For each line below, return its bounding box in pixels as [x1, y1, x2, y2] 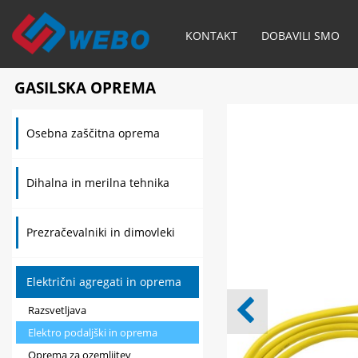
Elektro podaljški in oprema [28, 325, 157, 340]
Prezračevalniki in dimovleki [26, 225, 175, 240]
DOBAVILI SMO [261, 28, 340, 43]
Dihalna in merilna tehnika [26, 175, 169, 190]
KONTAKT [185, 28, 237, 43]
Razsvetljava [28, 303, 86, 317]
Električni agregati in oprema [26, 274, 181, 289]
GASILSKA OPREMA [14, 78, 156, 98]
